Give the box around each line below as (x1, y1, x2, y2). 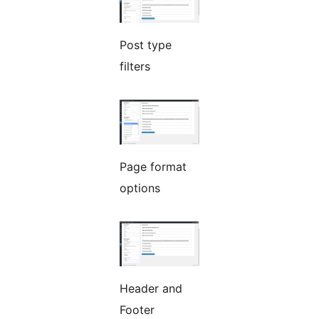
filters (120, 58, 150, 73)
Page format (120, 159, 187, 174)
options (120, 180, 160, 195)
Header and (120, 281, 182, 296)
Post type (120, 37, 172, 52)
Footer (120, 302, 155, 317)
